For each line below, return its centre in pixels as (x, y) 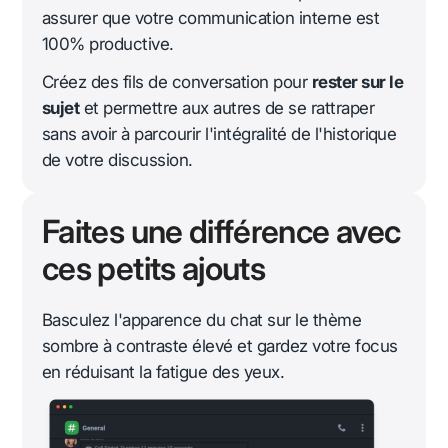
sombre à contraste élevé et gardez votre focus (220, 345)
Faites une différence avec (221, 231)
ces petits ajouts (154, 268)
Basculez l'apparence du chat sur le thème (202, 319)
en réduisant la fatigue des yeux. (163, 371)
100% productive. (108, 43)
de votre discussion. (117, 159)
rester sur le (357, 81)
